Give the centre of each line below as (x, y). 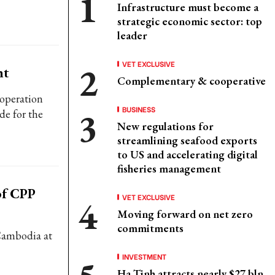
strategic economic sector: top (190, 21)
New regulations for (165, 126)
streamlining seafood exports (187, 140)
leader (132, 35)
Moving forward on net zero (185, 214)
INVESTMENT (144, 256)
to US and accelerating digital (188, 154)
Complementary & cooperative (192, 81)
